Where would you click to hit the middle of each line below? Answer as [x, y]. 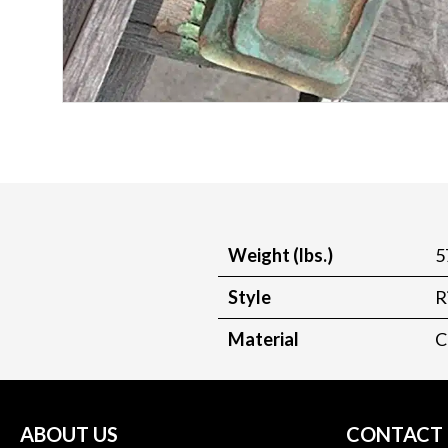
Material [263, 339]
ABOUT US [69, 434]
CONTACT [394, 434]
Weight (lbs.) [280, 255]
